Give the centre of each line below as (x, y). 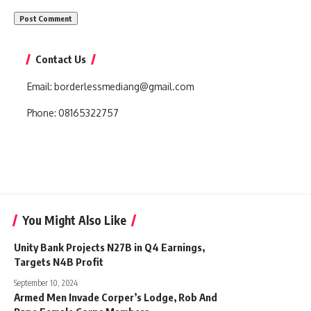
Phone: (43, 113)
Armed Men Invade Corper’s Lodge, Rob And (116, 297)
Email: (41, 86)
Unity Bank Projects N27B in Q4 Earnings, (109, 247)
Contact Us (61, 59)
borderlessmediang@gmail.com (124, 86)
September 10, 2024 (46, 283)
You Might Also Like (74, 220)
